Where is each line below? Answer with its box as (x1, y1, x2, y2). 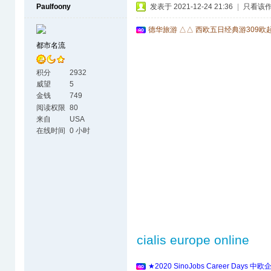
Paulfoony (36, 2, 71, 11)
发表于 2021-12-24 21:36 (150, 2, 233, 11)
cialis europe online (137, 233, 249, 247)
